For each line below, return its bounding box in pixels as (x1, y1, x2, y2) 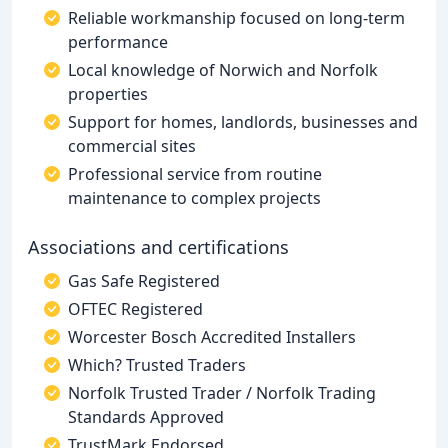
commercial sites (68, 135, 196, 157)
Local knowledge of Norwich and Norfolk (68, 59, 378, 81)
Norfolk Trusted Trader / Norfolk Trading (68, 382, 376, 404)
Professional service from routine (68, 163, 322, 185)
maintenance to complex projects (68, 187, 321, 209)
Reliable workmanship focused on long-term (68, 7, 405, 29)
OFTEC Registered (68, 298, 203, 320)
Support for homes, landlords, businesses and (68, 111, 418, 133)
